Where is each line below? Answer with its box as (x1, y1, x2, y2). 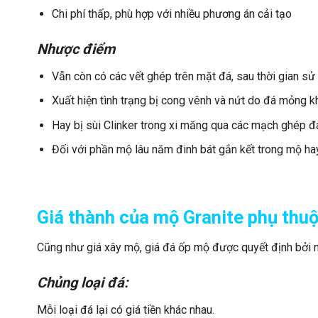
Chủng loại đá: (37, 273, 128, 291)
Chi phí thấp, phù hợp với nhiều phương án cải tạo (51, 6, 292, 21)
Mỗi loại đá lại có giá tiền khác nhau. (37, 302, 214, 317)
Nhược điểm (37, 40, 119, 57)
